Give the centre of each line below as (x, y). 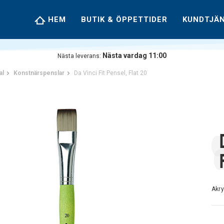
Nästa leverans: (80, 56)
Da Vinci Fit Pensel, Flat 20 (110, 73)
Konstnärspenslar (39, 73)
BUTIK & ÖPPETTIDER (124, 19)
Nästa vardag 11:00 (134, 55)
